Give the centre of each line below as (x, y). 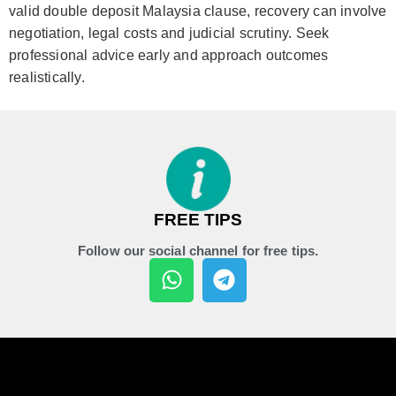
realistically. (47, 77)
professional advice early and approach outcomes (169, 55)
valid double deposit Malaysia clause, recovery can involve (198, 11)
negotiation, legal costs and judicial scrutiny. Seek (169, 33)
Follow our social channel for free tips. (198, 250)
